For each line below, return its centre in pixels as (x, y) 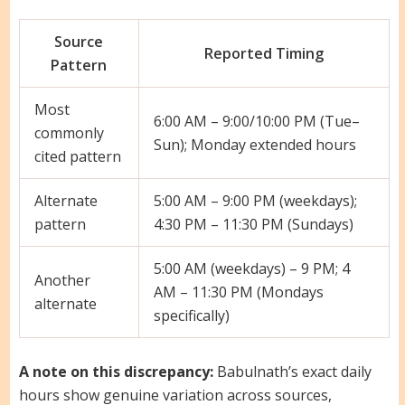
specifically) (191, 316)
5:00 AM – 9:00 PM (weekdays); (255, 201)
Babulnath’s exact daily (292, 372)
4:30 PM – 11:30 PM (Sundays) (253, 225)
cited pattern (77, 157)
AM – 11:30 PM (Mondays (238, 292)
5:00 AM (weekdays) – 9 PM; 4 (251, 269)
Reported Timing (264, 54)
